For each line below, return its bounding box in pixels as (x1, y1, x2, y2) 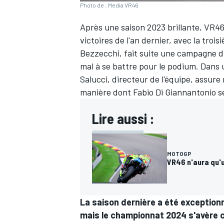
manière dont (80, 86, 133, 98)
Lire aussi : (92, 110, 154, 127)
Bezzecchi (80, 47, 119, 59)
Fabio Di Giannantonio (133, 86, 216, 98)
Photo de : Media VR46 (80, 1, 138, 9)
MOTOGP (167, 150, 191, 157)
